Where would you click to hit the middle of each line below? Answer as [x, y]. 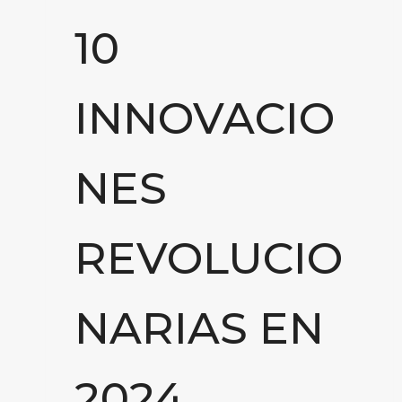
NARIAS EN [199, 328]
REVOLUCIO [209, 258]
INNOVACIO [205, 118]
